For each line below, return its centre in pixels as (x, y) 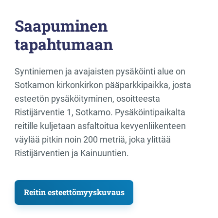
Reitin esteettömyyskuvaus (74, 192)
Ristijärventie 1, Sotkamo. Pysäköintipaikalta (100, 112)
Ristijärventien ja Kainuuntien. (72, 153)
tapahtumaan (64, 44)
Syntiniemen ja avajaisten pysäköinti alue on (100, 71)
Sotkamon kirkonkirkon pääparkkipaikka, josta (103, 85)
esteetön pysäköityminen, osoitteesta (87, 98)
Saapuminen (61, 25)
